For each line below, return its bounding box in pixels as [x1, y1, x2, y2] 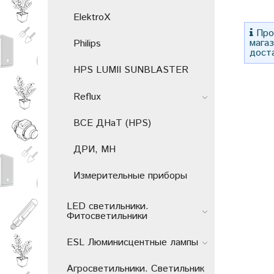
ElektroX [73, 10, 110, 25]
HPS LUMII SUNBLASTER [73, 63, 188, 78]
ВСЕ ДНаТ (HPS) [73, 116, 151, 130]
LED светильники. [67, 199, 149, 213]
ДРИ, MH [73, 142, 116, 157]
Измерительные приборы [73, 169, 187, 183]
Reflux [73, 89, 101, 104]
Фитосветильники [67, 209, 147, 223]
